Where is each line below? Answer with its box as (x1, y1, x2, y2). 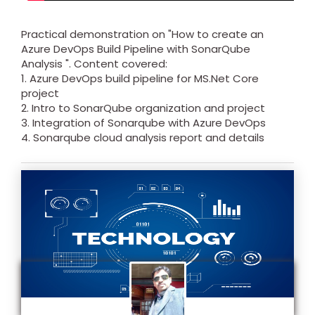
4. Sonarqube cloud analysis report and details (21, 130, 264, 146)
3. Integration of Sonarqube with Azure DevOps (21, 115, 266, 131)
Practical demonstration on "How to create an (21, 27, 264, 42)
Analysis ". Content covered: (21, 56, 167, 72)
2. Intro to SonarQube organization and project (21, 101, 265, 116)
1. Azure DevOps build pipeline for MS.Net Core (21, 71, 259, 86)
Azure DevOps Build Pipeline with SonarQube (21, 41, 250, 57)
